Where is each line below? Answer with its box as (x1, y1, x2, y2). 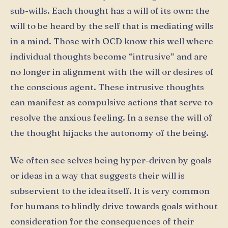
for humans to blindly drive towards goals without (10, 200, 218, 211)
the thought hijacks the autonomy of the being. (10, 127, 209, 138)
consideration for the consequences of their (10, 215, 194, 226)
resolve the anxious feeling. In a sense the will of (10, 112, 212, 123)
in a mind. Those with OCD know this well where (10, 36, 213, 47)
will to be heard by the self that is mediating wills (10, 20, 214, 32)
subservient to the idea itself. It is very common (10, 185, 210, 196)
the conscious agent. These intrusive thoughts (10, 81, 204, 93)
